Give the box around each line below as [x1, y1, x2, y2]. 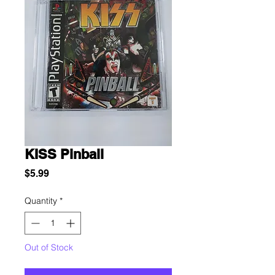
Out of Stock [25, 242, 73, 253]
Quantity [25, 195, 57, 206]
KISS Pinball [25, 146, 104, 162]
